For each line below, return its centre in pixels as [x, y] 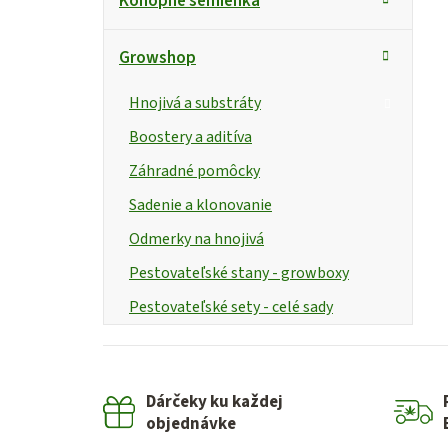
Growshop [157, 57]
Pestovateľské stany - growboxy [239, 272]
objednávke [191, 423]
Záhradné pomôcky [194, 170]
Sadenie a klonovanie [200, 204]
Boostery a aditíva [190, 136]
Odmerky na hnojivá [196, 238]
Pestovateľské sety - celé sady [231, 306]
